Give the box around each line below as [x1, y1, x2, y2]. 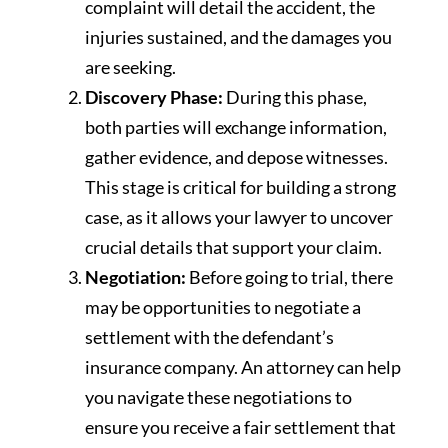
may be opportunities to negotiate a [85, 296, 361, 319]
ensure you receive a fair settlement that [85, 416, 396, 439]
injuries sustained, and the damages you [85, 26, 392, 49]
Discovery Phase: [85, 86, 223, 109]
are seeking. [85, 56, 176, 79]
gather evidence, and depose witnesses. [85, 146, 388, 169]
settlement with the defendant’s [85, 326, 334, 349]
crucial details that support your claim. [85, 236, 382, 259]
